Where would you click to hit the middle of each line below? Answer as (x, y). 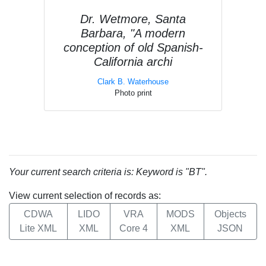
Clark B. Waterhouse (133, 81)
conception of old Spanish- (133, 47)
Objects (230, 214)
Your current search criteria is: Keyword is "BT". (108, 172)
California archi (133, 61)
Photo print (133, 93)
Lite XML (38, 228)
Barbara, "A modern (133, 33)
